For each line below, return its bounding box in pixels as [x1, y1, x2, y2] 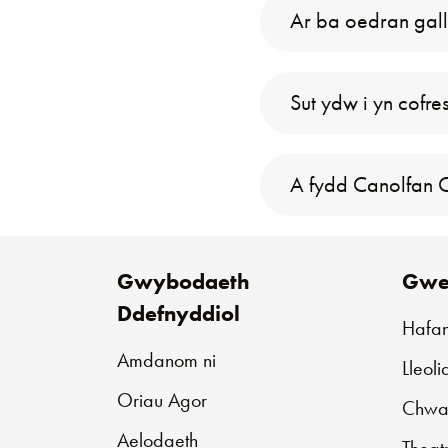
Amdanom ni [117, 347, 216, 373]
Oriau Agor [117, 387, 207, 413]
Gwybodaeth [117, 267, 250, 296]
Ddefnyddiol [117, 299, 240, 328]
